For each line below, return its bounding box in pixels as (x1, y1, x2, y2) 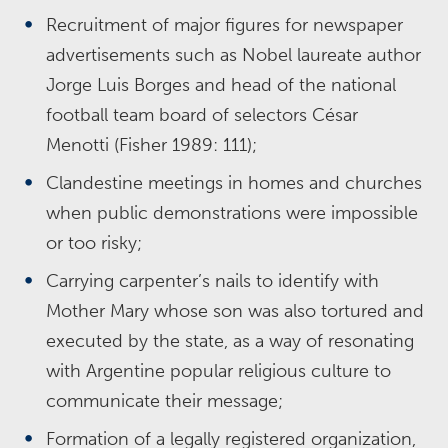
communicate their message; (46, 390, 283, 412)
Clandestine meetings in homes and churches (46, 172, 422, 194)
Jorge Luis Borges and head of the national (46, 74, 396, 96)
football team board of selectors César (46, 104, 358, 126)
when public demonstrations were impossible (46, 202, 418, 224)
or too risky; (46, 232, 142, 254)
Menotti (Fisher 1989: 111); (46, 134, 257, 156)
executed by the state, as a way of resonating (46, 330, 414, 352)
